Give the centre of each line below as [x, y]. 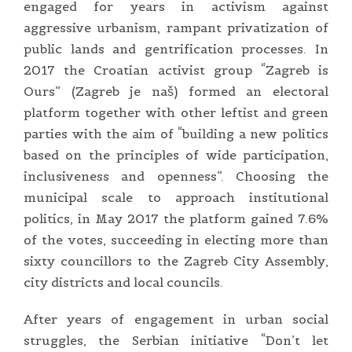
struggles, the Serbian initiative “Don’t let [176, 340]
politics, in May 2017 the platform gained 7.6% [176, 218]
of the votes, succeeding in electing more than [176, 239]
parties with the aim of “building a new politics [176, 133]
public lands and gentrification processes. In [176, 48]
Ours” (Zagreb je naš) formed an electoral [176, 91]
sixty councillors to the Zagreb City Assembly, [176, 260]
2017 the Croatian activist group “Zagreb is [176, 70]
